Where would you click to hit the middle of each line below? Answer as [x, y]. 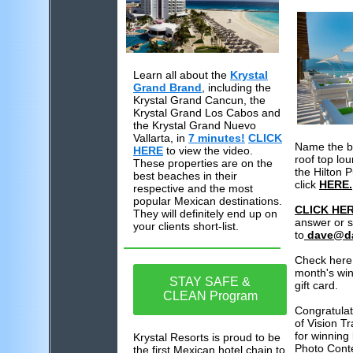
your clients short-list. [186, 226]
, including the [236, 87]
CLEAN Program [210, 296]
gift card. [316, 285]
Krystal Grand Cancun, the [199, 100]
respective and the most [193, 188]
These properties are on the [203, 163]
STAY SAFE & [210, 282]
